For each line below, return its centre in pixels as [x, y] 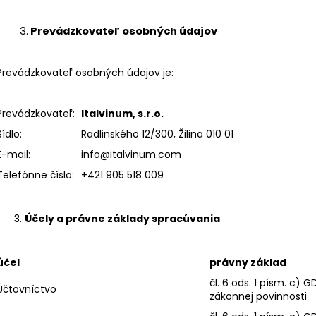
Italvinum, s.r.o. [122, 113]
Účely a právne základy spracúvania [122, 218]
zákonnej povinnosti [258, 296]
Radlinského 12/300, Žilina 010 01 [157, 134]
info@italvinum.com [131, 154]
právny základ [248, 262]
